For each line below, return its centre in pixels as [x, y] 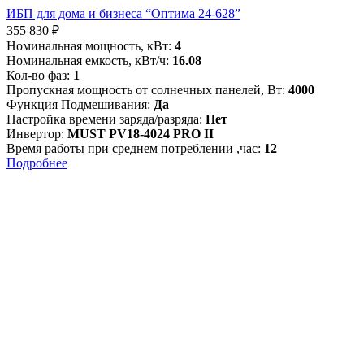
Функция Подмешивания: [78, 105]
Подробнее [37, 163]
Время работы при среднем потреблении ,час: [134, 149]
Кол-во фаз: [38, 76]
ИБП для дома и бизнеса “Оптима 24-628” [123, 14]
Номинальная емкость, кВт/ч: [88, 61]
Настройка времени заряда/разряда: [104, 119]
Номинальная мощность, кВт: [89, 46]
